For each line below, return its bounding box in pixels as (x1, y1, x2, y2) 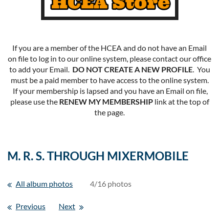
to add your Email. (9, 64, 72, 74)
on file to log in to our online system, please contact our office (8, 53, 211, 63)
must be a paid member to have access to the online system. (10, 75, 209, 85)
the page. (94, 107, 125, 117)
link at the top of (153, 96, 209, 106)
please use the (10, 96, 59, 106)
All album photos (16, 178, 73, 188)
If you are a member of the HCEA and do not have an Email (12, 43, 207, 52)
